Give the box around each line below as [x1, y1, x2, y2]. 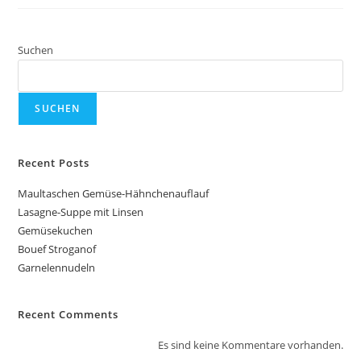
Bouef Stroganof [18, 241, 97, 256]
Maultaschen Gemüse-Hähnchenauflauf [18, 185, 210, 201]
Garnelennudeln [18, 259, 96, 275]
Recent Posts [18, 155, 90, 170]
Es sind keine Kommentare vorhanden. [157, 337, 343, 352]
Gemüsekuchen [18, 222, 93, 238]
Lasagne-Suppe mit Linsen [18, 204, 144, 219]
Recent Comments [18, 306, 119, 322]
